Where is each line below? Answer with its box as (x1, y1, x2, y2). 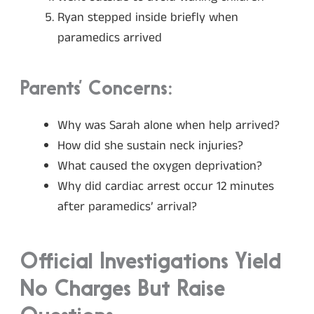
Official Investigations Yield (20, 252, 281, 274)
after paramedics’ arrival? (57, 197, 197, 216)
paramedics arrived (57, 29, 162, 48)
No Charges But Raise (20, 279, 225, 301)
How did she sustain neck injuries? (57, 136, 243, 155)
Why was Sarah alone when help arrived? (57, 116, 280, 135)
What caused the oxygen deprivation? (57, 156, 262, 175)
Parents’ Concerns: (20, 80, 172, 100)
